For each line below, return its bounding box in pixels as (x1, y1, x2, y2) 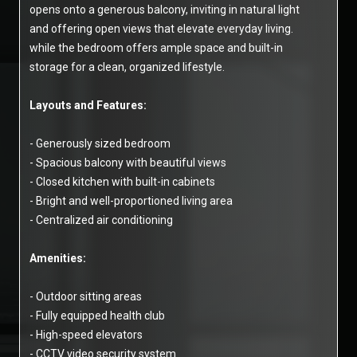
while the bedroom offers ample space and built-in (29, 41, 283, 54)
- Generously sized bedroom (29, 137, 171, 150)
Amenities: (29, 252, 86, 265)
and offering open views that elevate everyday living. (29, 22, 293, 35)
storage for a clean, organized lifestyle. (29, 61, 225, 73)
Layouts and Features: (29, 99, 147, 112)
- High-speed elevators (29, 328, 143, 341)
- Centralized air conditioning (29, 214, 173, 226)
